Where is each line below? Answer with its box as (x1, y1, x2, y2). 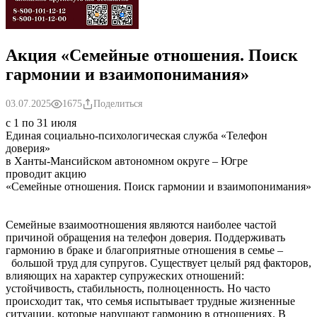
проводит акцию (6, 167, 86, 180)
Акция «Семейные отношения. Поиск (6, 45, 298, 64)
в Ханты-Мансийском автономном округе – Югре (6, 154, 248, 167)
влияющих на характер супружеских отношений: (6, 269, 244, 282)
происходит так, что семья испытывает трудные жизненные (6, 294, 295, 307)
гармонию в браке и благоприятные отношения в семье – (6, 243, 283, 256)
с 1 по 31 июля (6, 116, 76, 129)
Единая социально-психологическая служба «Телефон (6, 129, 267, 142)
